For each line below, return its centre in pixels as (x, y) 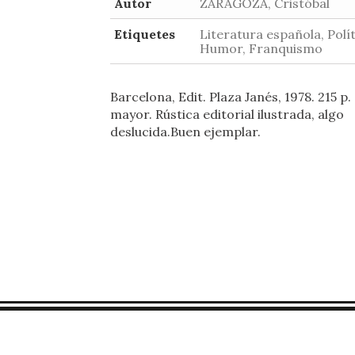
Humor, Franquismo (261, 48)
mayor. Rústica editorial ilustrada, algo (227, 114)
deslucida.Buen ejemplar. (185, 132)
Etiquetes (145, 34)
